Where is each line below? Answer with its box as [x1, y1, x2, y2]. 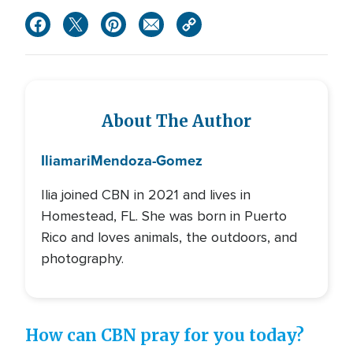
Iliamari [41, 150, 91, 171]
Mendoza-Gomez [91, 150, 203, 171]
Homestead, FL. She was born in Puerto [41, 207, 287, 225]
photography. [41, 250, 124, 267]
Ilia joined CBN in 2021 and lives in [41, 186, 251, 203]
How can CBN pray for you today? [25, 325, 304, 346]
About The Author [102, 111, 251, 132]
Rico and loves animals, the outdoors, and [41, 229, 297, 246]
